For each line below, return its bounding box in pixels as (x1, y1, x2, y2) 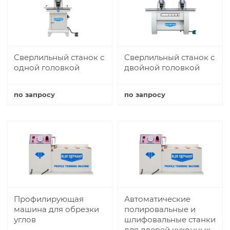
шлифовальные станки (124, 214, 216, 224)
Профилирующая (14, 194, 84, 204)
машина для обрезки (14, 204, 99, 214)
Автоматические (124, 194, 190, 204)
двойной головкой (124, 62, 200, 72)
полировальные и (124, 204, 196, 214)
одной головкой (14, 62, 80, 72)
